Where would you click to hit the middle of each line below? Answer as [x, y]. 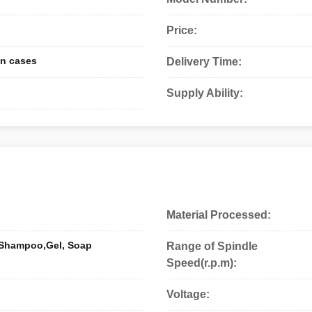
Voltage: [188, 294]
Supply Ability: [205, 93]
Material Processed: [219, 215]
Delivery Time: [204, 62]
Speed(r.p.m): [202, 263]
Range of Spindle [212, 246]
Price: [182, 30]
